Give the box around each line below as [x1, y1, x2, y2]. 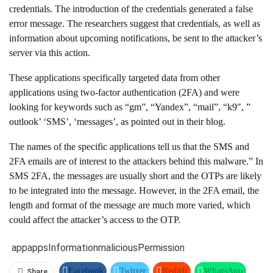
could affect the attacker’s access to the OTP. [9, 214, 180, 225]
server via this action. [9, 48, 90, 58]
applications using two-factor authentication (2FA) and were [9, 87, 239, 97]
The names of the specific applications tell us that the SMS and [9, 141, 249, 152]
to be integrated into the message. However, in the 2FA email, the [9, 185, 259, 196]
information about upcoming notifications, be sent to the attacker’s [9, 33, 262, 43]
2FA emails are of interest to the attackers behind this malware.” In [9, 156, 263, 166]
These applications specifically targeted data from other [9, 73, 220, 83]
